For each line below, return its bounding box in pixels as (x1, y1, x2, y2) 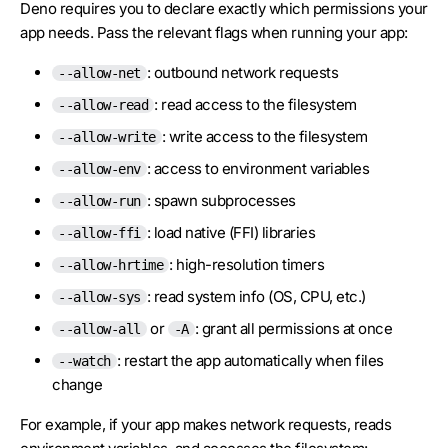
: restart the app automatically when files (116, 351, 384, 370)
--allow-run (58, 193, 141, 209)
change (52, 375, 102, 394)
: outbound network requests (146, 63, 338, 82)
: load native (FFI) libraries (146, 223, 315, 242)
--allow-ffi (58, 225, 141, 241)
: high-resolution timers (169, 255, 324, 274)
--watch (58, 353, 111, 369)
